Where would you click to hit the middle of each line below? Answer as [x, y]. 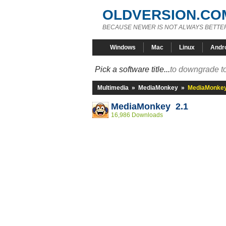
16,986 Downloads [137, 115]
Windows [123, 47]
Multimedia [113, 88]
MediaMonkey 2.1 [150, 106]
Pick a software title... [132, 69]
